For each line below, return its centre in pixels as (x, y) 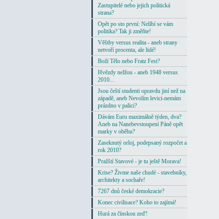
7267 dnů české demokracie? (131, 191)
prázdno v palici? (117, 106)
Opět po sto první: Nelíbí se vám (135, 24)
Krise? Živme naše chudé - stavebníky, (142, 173)
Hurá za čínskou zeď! (123, 214)
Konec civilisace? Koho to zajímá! (137, 203)
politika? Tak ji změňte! (124, 32)
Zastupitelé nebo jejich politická (134, 6)
